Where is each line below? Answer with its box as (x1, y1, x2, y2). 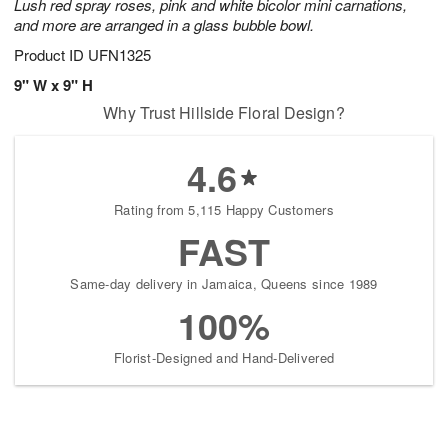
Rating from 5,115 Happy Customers (114, 200, 334, 220)
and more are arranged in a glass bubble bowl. (14, 14, 314, 36)
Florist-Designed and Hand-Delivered (113, 348, 335, 368)
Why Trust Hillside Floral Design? (103, 101, 345, 125)
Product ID (14, 44, 88, 66)
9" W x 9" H (14, 74, 93, 97)
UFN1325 (88, 44, 151, 66)
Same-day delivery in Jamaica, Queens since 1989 (70, 274, 378, 294)
